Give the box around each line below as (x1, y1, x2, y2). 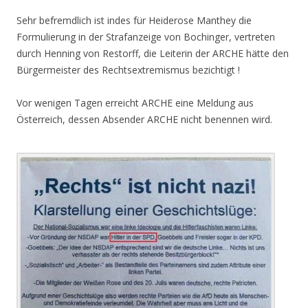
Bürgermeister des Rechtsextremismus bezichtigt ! (16, 63, 240, 76)
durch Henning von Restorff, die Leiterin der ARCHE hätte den (16, 46, 289, 60)
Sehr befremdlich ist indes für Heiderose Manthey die (16, 13, 252, 27)
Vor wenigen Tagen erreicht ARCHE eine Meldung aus (16, 96, 254, 109)
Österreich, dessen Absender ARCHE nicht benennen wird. (16, 112, 272, 126)
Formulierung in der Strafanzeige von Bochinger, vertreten (16, 30, 275, 43)
